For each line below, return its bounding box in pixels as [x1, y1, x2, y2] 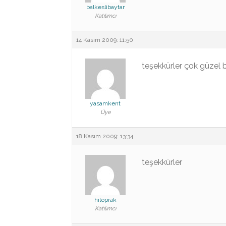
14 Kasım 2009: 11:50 [76, 36, 133, 43]
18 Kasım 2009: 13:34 [76, 133, 133, 140]
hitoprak [94, 196, 117, 203]
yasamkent [90, 100, 121, 107]
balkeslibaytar [86, 4, 125, 11]
